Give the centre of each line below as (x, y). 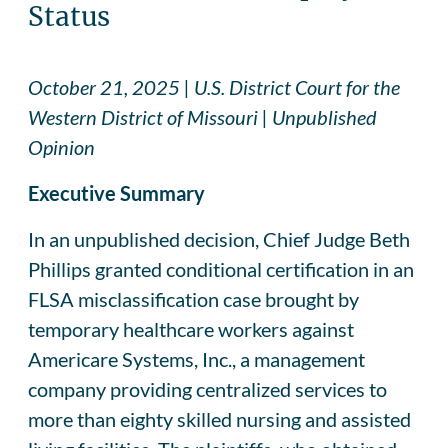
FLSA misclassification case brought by (193, 298)
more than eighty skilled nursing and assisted (219, 418)
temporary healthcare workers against (191, 328)
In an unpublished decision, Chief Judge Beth (219, 238)
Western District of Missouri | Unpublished (202, 116)
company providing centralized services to (207, 388)
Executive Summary (116, 192)
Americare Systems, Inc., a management (196, 358)
